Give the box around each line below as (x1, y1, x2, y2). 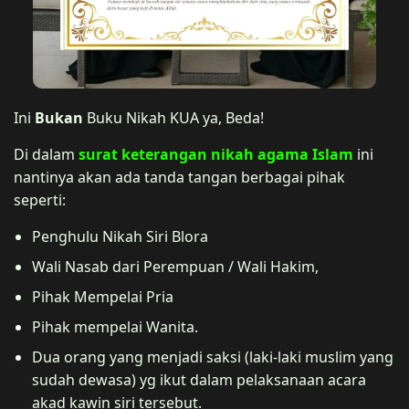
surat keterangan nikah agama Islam (79, 144, 353, 165)
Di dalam (14, 144, 79, 165)
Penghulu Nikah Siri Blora (32, 226, 208, 247)
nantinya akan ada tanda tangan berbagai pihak (14, 167, 345, 188)
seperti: (14, 190, 66, 211)
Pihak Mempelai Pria (32, 287, 173, 308)
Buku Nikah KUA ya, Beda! (87, 108, 264, 129)
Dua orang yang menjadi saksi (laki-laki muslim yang (32, 347, 393, 368)
